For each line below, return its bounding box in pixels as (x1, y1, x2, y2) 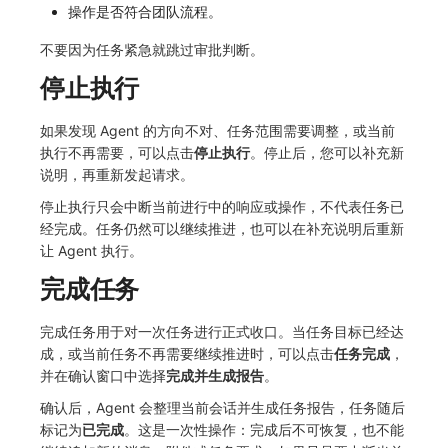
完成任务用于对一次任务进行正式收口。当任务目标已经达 (40, 323, 404, 341)
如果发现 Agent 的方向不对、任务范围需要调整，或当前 (40, 122, 395, 140)
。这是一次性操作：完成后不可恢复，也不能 (124, 421, 404, 439)
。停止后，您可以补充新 (250, 144, 404, 162)
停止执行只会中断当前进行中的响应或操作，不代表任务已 (40, 198, 404, 216)
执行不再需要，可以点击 (40, 144, 194, 162)
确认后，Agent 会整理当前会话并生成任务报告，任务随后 (40, 399, 405, 417)
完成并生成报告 (166, 367, 264, 385)
